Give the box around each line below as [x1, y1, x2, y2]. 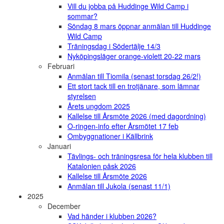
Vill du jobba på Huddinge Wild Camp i [67, 1, 188, 11]
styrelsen [67, 91, 96, 101]
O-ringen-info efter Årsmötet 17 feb [67, 121, 178, 131]
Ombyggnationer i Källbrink [67, 131, 153, 141]
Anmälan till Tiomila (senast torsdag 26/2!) [67, 71, 201, 81]
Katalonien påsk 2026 [67, 161, 136, 171]
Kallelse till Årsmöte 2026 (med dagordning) [67, 111, 206, 121]
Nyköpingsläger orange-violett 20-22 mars [67, 51, 200, 61]
